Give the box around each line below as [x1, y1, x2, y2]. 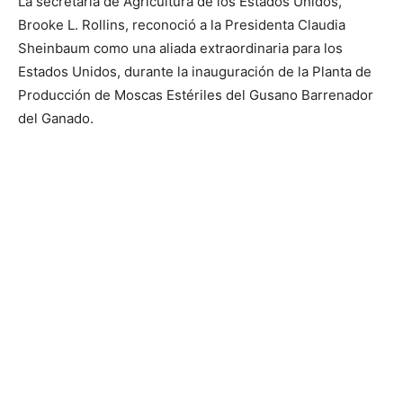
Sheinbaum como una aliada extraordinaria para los [18, 40, 343, 58]
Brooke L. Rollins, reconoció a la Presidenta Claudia [18, 16, 345, 34]
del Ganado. [18, 110, 94, 128]
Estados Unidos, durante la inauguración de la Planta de [18, 63, 372, 81]
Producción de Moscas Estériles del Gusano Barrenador [18, 86, 373, 104]
